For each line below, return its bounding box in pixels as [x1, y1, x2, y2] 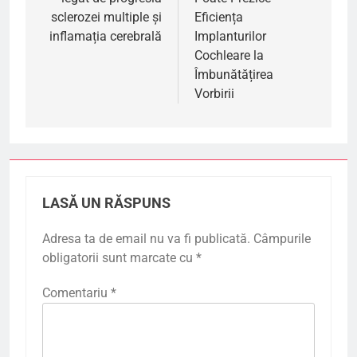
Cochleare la [194, 47, 264, 63]
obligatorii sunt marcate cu [42, 249, 196, 265]
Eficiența [194, 9, 243, 25]
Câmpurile [253, 230, 311, 246]
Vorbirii [194, 85, 234, 101]
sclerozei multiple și [51, 9, 162, 25]
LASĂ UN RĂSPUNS [42, 194, 171, 211]
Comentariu [42, 284, 111, 300]
